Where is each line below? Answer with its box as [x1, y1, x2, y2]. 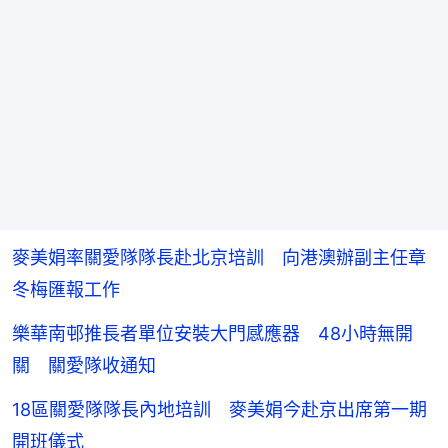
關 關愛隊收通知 [12, 355, 156, 377]
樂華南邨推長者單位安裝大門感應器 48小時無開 [12, 323, 413, 345]
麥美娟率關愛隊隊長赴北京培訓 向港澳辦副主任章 [12, 247, 426, 269]
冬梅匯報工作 [12, 279, 120, 301]
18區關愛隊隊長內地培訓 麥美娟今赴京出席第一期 [12, 399, 427, 421]
